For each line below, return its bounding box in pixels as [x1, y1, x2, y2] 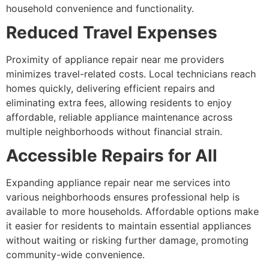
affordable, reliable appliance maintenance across [6, 110, 232, 123]
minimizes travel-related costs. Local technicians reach [6, 67, 256, 80]
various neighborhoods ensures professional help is [6, 190, 240, 203]
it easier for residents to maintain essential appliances [6, 219, 251, 232]
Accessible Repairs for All [6, 145, 217, 166]
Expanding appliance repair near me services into [6, 176, 231, 189]
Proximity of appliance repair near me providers [6, 53, 224, 65]
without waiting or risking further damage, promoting [6, 234, 249, 246]
